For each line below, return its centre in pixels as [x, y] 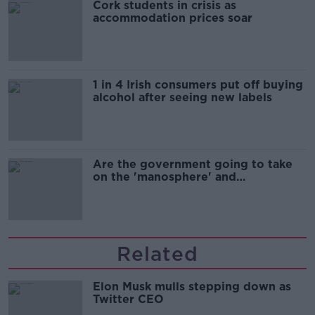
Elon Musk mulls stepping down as [192, 287]
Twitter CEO [128, 300]
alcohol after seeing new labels [182, 98]
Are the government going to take [193, 165]
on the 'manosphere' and [165, 177]
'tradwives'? [128, 190]
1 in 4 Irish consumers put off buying [198, 85]
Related [157, 254]
